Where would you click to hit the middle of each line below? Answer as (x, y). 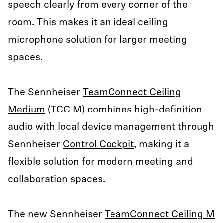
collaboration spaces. (56, 180)
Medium (27, 110)
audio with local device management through (111, 127)
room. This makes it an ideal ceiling (88, 23)
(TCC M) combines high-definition (124, 110)
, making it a (162, 145)
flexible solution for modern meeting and (101, 162)
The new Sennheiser (56, 215)
